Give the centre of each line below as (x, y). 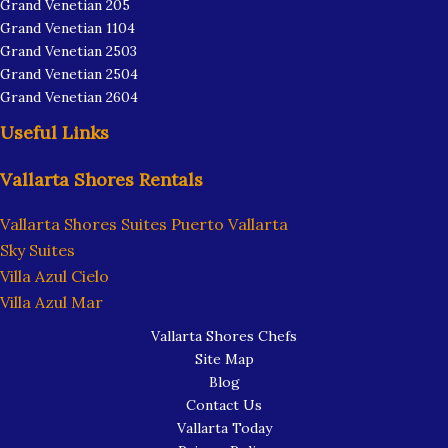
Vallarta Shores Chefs (224, 336)
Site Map (224, 359)
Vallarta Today (224, 428)
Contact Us (224, 405)
